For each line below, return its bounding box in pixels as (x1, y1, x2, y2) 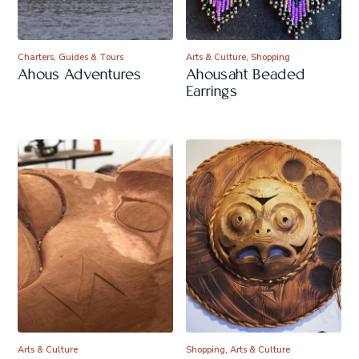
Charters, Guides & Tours (17, 50, 123, 63)
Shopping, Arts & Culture (186, 343, 290, 356)
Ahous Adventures (17, 68, 142, 83)
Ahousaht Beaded (186, 68, 305, 83)
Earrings (186, 85, 237, 100)
